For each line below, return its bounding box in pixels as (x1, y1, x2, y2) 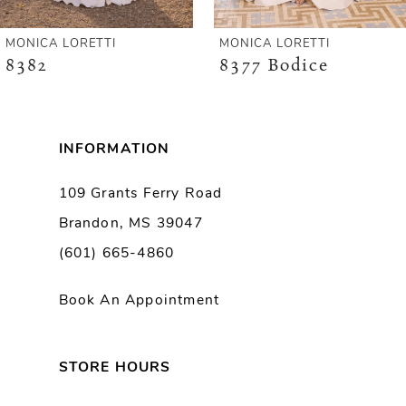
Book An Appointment (58, 293, 220, 308)
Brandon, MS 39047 (58, 216, 203, 231)
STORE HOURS (58, 361, 171, 376)
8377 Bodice (218, 53, 329, 76)
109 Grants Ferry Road (58, 186, 223, 201)
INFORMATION (58, 142, 170, 158)
